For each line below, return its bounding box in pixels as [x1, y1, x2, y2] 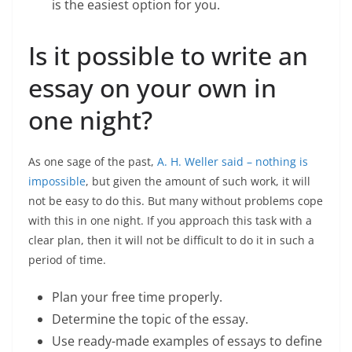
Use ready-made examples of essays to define [52, 332, 322, 350]
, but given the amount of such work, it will [86, 174, 310, 189]
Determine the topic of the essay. [52, 310, 251, 328]
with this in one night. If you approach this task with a [28, 213, 312, 228]
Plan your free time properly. [52, 288, 225, 306]
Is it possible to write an [28, 38, 308, 72]
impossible [28, 174, 86, 189]
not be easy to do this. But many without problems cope [28, 193, 323, 208]
